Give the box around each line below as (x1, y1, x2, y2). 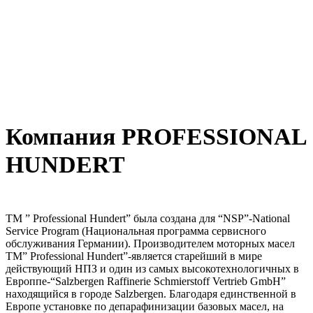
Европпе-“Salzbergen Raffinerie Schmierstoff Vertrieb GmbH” (6, 275, 286, 288)
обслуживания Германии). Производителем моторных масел (6, 238, 295, 250)
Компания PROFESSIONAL (6, 124, 306, 150)
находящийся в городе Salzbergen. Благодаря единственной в (6, 288, 296, 300)
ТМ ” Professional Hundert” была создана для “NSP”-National (6, 212, 290, 225)
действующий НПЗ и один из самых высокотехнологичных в (6, 263, 299, 275)
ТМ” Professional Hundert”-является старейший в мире (6, 250, 262, 263)
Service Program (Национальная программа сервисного (6, 225, 266, 238)
